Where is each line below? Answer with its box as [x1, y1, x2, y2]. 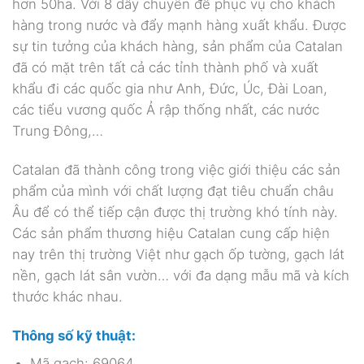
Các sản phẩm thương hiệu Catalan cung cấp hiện [12, 225, 330, 242]
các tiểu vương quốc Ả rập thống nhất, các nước [12, 102, 319, 119]
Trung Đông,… [12, 123, 103, 140]
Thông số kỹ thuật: [12, 327, 136, 344]
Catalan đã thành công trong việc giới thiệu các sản [12, 162, 340, 179]
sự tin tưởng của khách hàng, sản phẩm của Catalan [12, 38, 343, 55]
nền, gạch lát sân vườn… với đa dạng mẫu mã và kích [12, 267, 349, 284]
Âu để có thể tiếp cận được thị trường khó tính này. [12, 204, 338, 221]
